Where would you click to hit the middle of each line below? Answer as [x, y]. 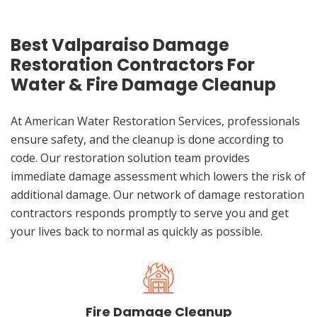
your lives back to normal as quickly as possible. [137, 232]
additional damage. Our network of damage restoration [157, 195]
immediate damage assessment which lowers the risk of [158, 177]
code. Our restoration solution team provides [130, 158]
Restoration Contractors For [133, 65]
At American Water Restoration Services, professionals [155, 121]
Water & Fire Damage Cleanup [143, 85]
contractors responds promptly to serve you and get [150, 213]
